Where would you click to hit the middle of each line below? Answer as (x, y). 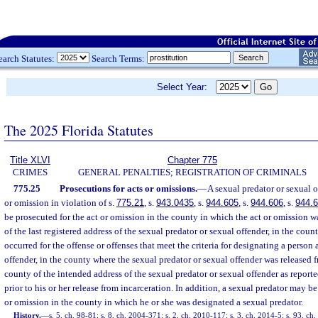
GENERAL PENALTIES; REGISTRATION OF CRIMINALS (192, 172)
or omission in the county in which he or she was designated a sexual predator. (154, 302)
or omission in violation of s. (60, 203)
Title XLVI (30, 160)
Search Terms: (118, 58)
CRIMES (30, 172)
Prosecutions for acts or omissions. (128, 188)
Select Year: (186, 87)
